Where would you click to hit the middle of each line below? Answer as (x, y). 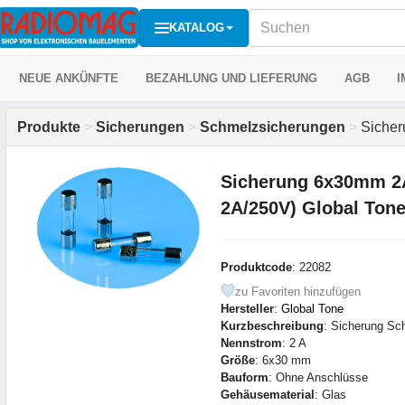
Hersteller (247, 308)
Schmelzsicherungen (273, 127)
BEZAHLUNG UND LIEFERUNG (231, 78)
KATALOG (197, 27)
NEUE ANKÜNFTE (69, 78)
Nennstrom (251, 343)
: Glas (330, 394)
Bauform (244, 377)
